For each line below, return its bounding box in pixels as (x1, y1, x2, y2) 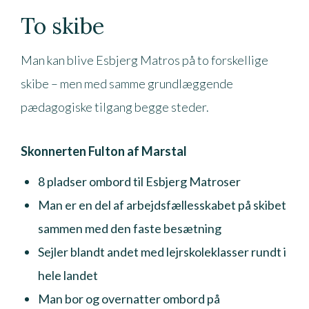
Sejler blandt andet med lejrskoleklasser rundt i (38, 243, 286, 259)
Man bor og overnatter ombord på (38, 290, 220, 306)
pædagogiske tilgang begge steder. (21, 99, 209, 114)
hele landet (38, 267, 98, 283)
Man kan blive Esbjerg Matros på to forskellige (21, 52, 268, 68)
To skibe (21, 11, 104, 40)
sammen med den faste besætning (38, 220, 221, 236)
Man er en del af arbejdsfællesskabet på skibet (38, 197, 286, 212)
